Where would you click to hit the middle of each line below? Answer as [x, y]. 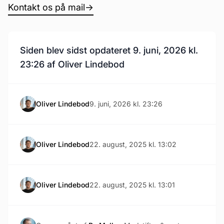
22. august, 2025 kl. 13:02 [133, 144]
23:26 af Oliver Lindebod [72, 64]
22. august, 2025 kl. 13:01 [132, 185]
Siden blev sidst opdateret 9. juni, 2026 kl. [109, 50]
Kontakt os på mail [46, 7]
